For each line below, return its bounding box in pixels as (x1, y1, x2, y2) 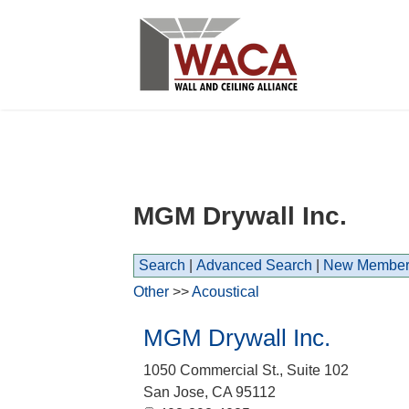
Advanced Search (196, 257, 312, 273)
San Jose (143, 384, 204, 400)
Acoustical (192, 284, 259, 299)
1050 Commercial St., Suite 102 (143, 362, 349, 378)
